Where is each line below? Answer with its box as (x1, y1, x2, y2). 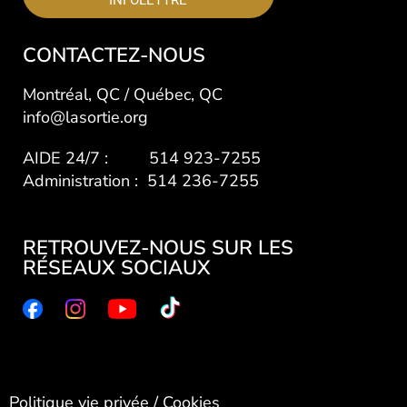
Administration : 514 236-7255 (23, 169, 259, 192)
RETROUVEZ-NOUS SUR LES (23, 233, 293, 262)
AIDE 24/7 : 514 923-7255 (23, 146, 261, 169)
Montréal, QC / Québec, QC (23, 83, 227, 105)
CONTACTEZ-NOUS (23, 41, 205, 69)
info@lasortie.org (23, 105, 148, 128)
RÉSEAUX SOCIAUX (23, 253, 211, 282)
